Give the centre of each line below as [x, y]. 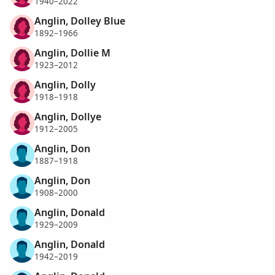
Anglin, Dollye [68, 116]
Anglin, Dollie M [72, 52]
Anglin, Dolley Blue [80, 21]
